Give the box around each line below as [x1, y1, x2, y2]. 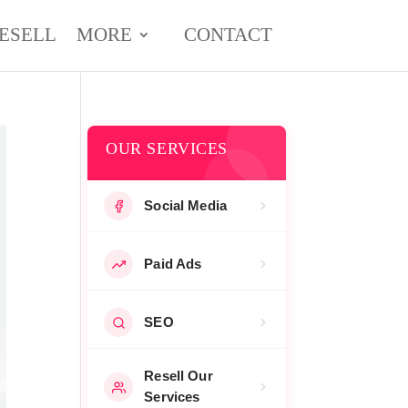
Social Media [144, 198, 228, 213]
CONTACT [183, 24, 272, 46]
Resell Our [144, 369, 213, 383]
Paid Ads [144, 256, 202, 271]
